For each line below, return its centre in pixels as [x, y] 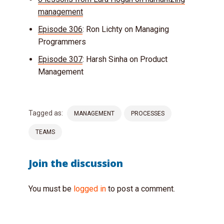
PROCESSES [148, 113]
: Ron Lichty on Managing [126, 29]
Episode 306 [60, 29]
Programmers [62, 41]
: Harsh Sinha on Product [125, 59]
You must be [51, 188]
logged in [90, 188]
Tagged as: [46, 113]
